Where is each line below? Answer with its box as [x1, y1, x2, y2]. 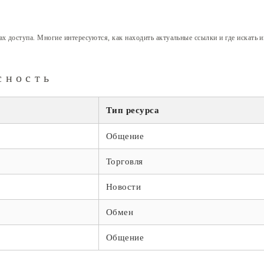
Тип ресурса [106, 105, 160, 115]
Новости [106, 181, 141, 192]
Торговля [106, 156, 143, 166]
